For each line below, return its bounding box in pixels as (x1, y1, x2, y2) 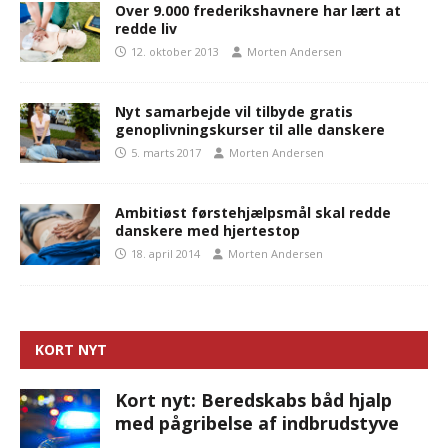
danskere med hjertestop (115, 221, 300, 241)
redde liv (115, 19, 177, 39)
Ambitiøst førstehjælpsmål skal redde (115, 203, 391, 223)
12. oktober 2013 (131, 44, 219, 60)
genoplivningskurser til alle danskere (115, 120, 385, 140)
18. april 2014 (131, 246, 200, 262)
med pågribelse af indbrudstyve (115, 410, 399, 435)
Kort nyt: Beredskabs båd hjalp (115, 387, 392, 412)
